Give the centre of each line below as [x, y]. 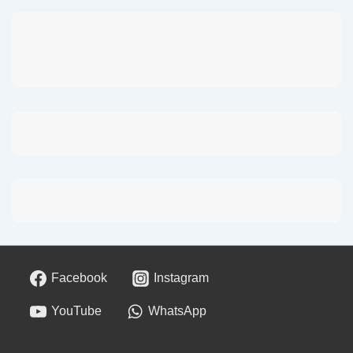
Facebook [80, 278]
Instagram [182, 278]
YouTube [77, 311]
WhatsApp [178, 311]
